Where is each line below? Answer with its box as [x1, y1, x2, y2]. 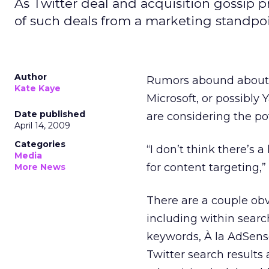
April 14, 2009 [14, 120, 70, 131]
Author [14, 71, 47, 82]
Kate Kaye [14, 83, 61, 94]
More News [14, 162, 65, 172]
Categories [14, 139, 65, 150]
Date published [14, 109, 85, 119]
